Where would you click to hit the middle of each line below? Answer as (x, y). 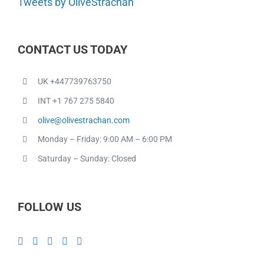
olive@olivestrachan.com (83, 120)
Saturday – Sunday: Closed (87, 159)
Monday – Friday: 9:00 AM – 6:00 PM (105, 139)
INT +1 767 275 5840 (76, 100)
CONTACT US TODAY (72, 50)
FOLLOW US (49, 207)
